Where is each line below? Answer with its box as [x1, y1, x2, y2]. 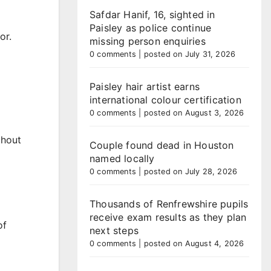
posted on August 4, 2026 [143, 239, 244, 248]
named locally [90, 152, 155, 165]
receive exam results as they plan [90, 211, 247, 223]
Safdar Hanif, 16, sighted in [90, 8, 215, 21]
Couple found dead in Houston [90, 139, 234, 151]
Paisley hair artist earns [90, 80, 200, 93]
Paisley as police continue [90, 22, 212, 34]
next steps [90, 224, 139, 237]
